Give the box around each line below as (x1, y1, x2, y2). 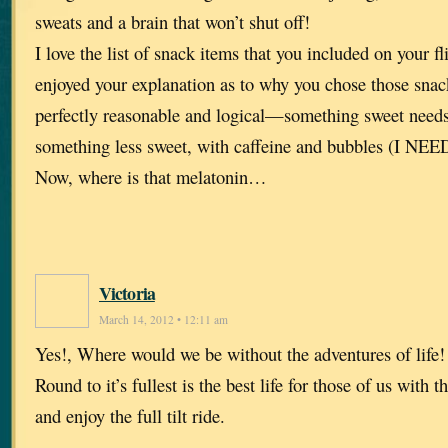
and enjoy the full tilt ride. (35, 403, 225, 429)
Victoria (99, 280, 155, 307)
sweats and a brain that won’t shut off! (35, 9, 310, 35)
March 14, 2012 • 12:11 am (99, 312, 228, 328)
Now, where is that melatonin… (35, 164, 267, 190)
